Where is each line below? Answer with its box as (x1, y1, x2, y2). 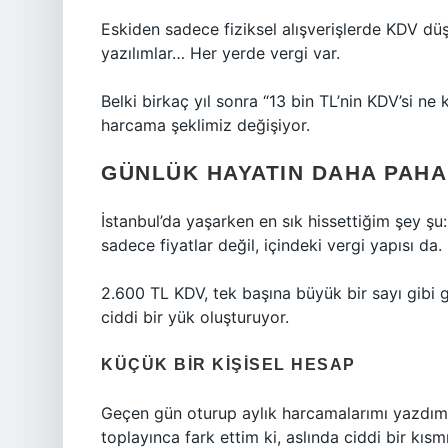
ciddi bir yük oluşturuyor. (101, 307, 289, 327)
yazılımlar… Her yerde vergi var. (101, 43, 340, 63)
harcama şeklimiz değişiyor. (101, 115, 310, 135)
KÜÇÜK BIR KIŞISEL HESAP (101, 356, 356, 373)
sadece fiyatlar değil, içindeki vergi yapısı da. (101, 235, 442, 255)
